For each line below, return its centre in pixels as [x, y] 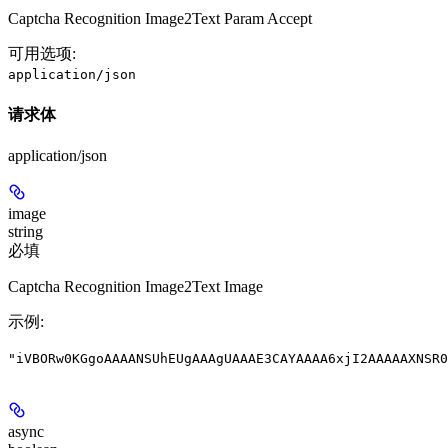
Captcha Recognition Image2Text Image [135, 286]
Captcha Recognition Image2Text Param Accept [160, 19]
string [25, 231]
